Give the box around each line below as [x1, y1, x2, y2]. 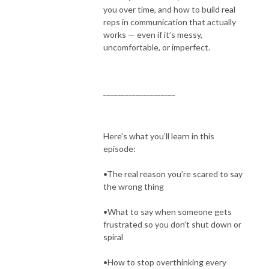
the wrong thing [103, 181, 164, 192]
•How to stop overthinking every [103, 256, 226, 267]
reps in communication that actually [103, 16, 236, 27]
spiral [103, 231, 123, 242]
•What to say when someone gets [103, 206, 232, 217]
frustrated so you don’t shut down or [103, 219, 241, 229]
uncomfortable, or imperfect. [103, 41, 210, 52]
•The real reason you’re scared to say [103, 168, 243, 179]
